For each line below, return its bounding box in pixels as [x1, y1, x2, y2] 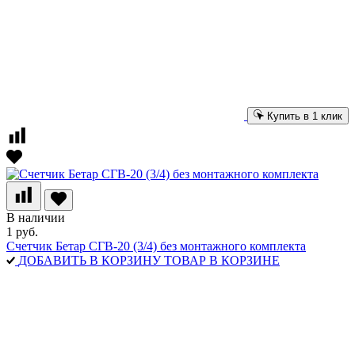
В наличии [6, 210, 65, 224]
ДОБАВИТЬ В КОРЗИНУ [18, 253, 161, 267]
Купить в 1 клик [267, 109, 342, 122]
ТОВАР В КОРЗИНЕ [164, 253, 280, 267]
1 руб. [6, 224, 38, 239]
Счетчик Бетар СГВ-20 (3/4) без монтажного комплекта [6, 239, 306, 253]
